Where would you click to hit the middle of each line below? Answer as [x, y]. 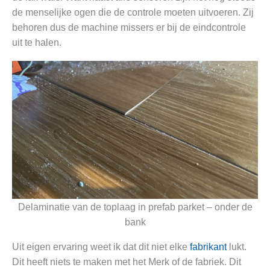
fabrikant [208, 246]
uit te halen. [37, 43]
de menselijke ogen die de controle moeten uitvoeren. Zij [133, 13]
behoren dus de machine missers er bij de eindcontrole [129, 28]
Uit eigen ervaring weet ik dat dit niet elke [101, 246]
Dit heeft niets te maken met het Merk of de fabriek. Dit [127, 262]
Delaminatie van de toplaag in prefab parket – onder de [135, 207]
